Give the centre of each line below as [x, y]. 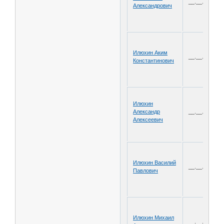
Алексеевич [148, 119]
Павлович [146, 170]
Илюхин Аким [150, 52]
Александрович [153, 5]
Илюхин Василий [155, 162]
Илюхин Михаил [154, 217]
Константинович [154, 60]
